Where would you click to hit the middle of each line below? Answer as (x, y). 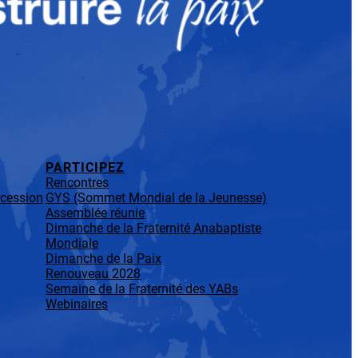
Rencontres (77, 182)
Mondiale (72, 243)
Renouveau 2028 (93, 273)
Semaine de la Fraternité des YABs (142, 288)
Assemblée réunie (95, 213)
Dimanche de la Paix (103, 258)
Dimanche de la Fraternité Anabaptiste (153, 228)
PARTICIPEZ (85, 167)
